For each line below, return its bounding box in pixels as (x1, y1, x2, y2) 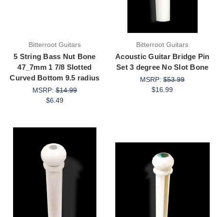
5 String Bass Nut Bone (14, 52, 96, 61)
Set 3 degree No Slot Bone (116, 62, 209, 71)
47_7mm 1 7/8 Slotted (17, 62, 92, 71)
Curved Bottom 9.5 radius (10, 73, 100, 82)
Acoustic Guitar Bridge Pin (115, 52, 210, 61)
